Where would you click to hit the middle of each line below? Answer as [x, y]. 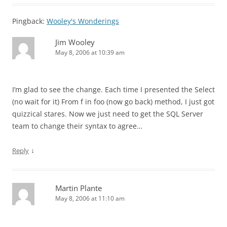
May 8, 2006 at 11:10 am [90, 198]
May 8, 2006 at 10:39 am [90, 52]
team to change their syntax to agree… [77, 126]
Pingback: [29, 21]
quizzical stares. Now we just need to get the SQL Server [108, 114]
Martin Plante [79, 188]
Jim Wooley [75, 42]
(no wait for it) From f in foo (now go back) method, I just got [113, 102]
